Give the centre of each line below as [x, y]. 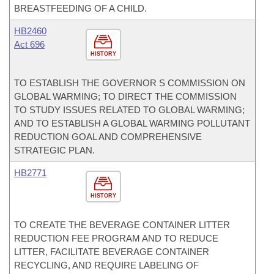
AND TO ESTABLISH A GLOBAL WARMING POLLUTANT [132, 123]
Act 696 [29, 44]
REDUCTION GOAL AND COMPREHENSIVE [108, 137]
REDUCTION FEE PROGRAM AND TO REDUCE [116, 238]
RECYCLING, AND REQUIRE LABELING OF [106, 265]
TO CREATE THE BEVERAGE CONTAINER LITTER [122, 225]
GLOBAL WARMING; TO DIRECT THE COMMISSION [125, 96]
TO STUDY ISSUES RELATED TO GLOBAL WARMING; [129, 110]
